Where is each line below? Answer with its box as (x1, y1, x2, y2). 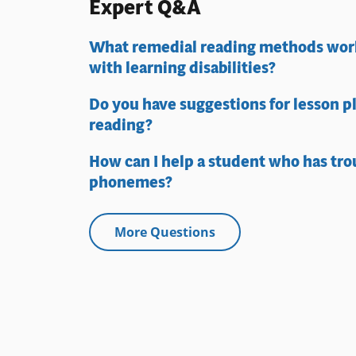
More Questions (114, 222, 215, 241)
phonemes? (89, 171, 172, 193)
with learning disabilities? (89, 56, 276, 79)
